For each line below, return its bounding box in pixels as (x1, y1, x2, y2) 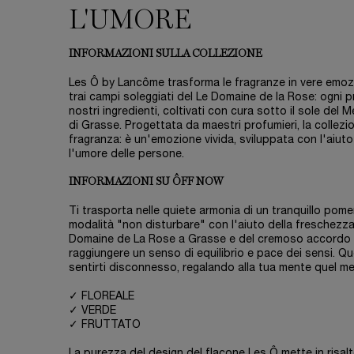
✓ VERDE (69, 306, 116, 317)
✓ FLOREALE (69, 292, 134, 303)
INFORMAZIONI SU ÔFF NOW (69, 176, 224, 188)
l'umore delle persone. (69, 149, 184, 160)
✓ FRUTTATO (69, 320, 141, 331)
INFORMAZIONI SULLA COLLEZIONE (69, 48, 262, 60)
